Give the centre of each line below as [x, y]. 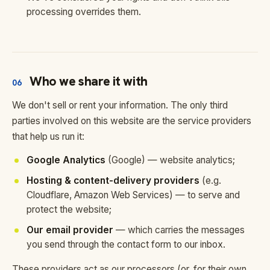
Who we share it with [89, 81]
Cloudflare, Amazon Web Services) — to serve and [133, 195]
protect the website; [69, 209]
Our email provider [70, 230]
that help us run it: [48, 137]
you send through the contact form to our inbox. [126, 244]
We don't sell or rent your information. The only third [120, 105]
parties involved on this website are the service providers [132, 121]
